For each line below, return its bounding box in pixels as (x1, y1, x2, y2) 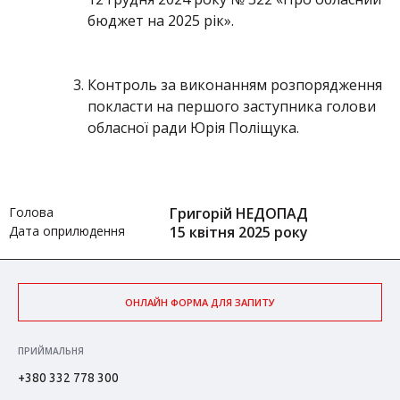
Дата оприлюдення (9, 222, 125, 239)
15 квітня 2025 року (170, 222, 308, 242)
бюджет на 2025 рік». (87, 11, 234, 30)
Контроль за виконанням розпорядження (87, 75, 382, 95)
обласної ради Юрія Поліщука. (87, 118, 299, 137)
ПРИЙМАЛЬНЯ (18, 345, 84, 357)
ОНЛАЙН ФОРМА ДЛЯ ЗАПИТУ (125, 296, 275, 309)
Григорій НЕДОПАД (170, 204, 308, 223)
